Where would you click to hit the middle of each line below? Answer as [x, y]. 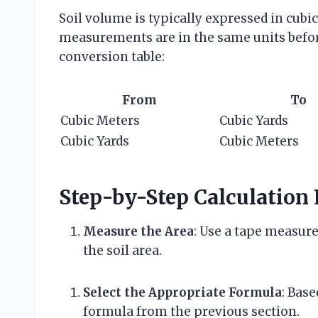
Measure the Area [138, 231]
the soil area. [122, 250]
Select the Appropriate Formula [182, 292]
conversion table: [112, 56]
